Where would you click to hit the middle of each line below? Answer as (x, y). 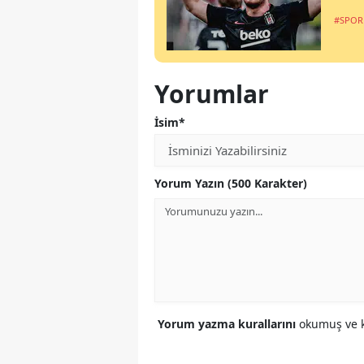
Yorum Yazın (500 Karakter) (231, 183)
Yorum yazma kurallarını (228, 323)
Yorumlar (212, 93)
